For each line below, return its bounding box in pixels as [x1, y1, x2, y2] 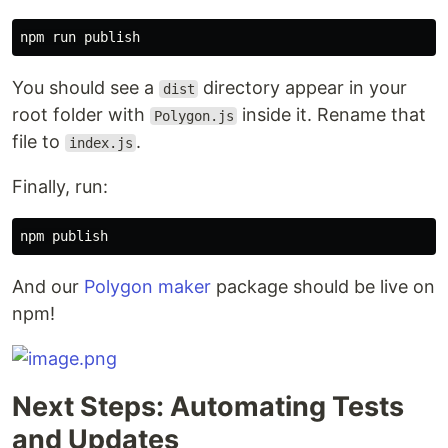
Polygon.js [153, 108, 234, 124]
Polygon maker [84, 276, 211, 297]
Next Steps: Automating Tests [12, 390, 404, 423]
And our [12, 276, 84, 297]
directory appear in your [198, 77, 408, 98]
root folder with [12, 104, 150, 125]
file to [12, 131, 65, 152]
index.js [68, 135, 133, 151]
